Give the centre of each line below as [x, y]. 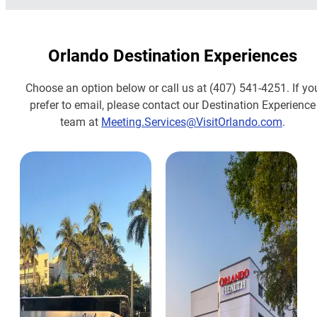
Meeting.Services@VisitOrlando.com [192, 121]
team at [81, 121]
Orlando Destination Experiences [173, 55]
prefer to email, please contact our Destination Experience [173, 104]
